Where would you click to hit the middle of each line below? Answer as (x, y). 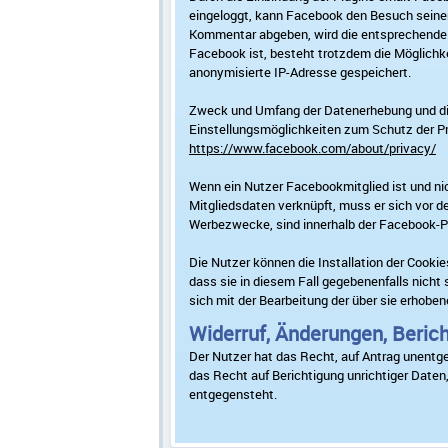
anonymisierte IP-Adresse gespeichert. (300, 72)
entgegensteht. (233, 394)
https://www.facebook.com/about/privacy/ (312, 148)
